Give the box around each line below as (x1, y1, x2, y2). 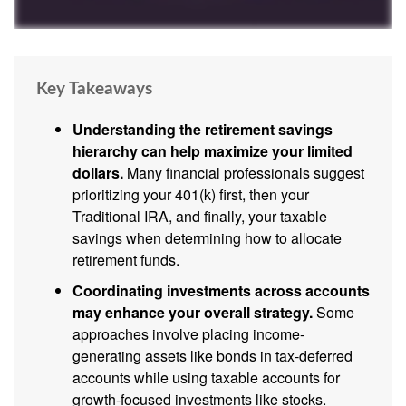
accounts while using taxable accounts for (72, 367, 340, 389)
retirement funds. (72, 249, 179, 271)
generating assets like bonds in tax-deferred (72, 345, 353, 367)
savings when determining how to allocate (72, 227, 342, 249)
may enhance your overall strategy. (72, 302, 313, 324)
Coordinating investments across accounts (72, 280, 370, 302)
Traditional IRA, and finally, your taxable (72, 206, 327, 227)
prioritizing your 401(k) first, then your (72, 184, 309, 206)
